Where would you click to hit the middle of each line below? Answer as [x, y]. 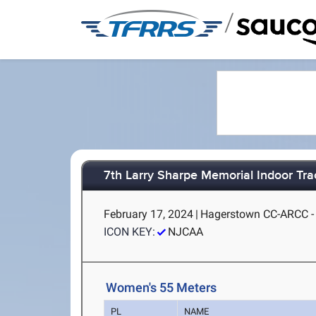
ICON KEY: [130, 232]
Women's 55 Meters [162, 287]
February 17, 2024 [149, 214]
